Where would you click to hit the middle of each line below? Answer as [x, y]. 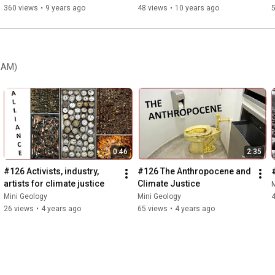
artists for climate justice [54, 184]
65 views [153, 209]
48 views [153, 8]
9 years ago [65, 8]
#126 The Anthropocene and [194, 172]
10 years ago [197, 8]
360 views [21, 8]
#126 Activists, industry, [51, 172]
